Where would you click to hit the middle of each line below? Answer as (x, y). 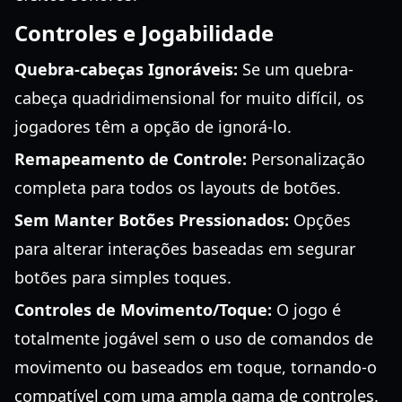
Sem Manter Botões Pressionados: (152, 220)
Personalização (306, 159)
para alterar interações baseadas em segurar (185, 249)
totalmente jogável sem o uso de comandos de (194, 338)
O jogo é (306, 310)
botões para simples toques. (123, 277)
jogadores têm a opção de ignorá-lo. (153, 127)
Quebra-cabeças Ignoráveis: (126, 69)
